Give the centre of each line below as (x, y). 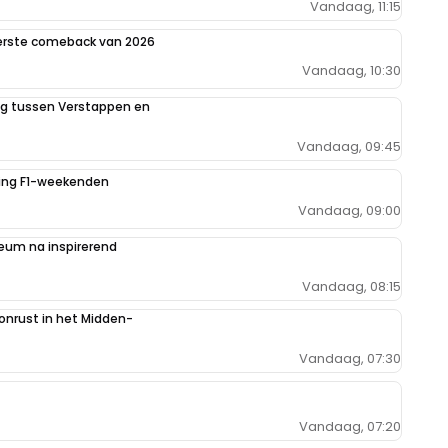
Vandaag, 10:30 (351, 71)
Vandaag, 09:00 (349, 211)
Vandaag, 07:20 (350, 427)
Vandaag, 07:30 (350, 358)
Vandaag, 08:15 (351, 286)
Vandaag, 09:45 (349, 146)
